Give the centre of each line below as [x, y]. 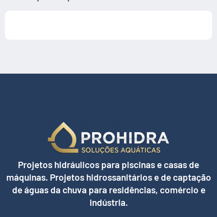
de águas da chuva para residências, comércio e [108, 189]
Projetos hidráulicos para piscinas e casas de [108, 164]
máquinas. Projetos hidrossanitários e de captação [108, 177]
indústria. [108, 202]
